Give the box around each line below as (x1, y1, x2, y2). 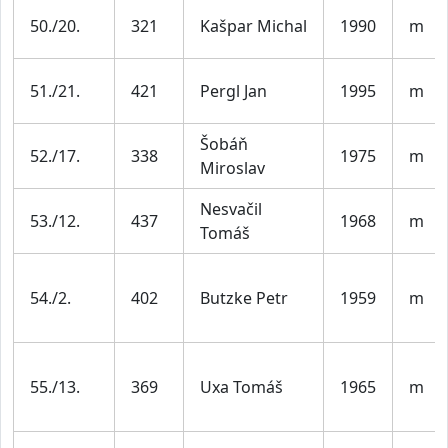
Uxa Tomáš (200, 375, 283, 398)
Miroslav (200, 156, 265, 179)
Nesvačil (200, 197, 262, 220)
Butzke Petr (200, 286, 288, 309)
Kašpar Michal (200, 14, 307, 37)
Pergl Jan (200, 79, 267, 102)
